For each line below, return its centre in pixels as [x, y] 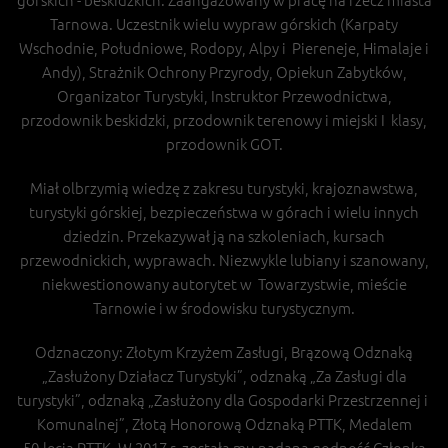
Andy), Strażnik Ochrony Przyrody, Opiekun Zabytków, [224, 71]
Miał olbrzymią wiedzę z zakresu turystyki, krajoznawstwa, [224, 187]
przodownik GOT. [224, 143]
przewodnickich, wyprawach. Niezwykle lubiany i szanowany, [224, 259]
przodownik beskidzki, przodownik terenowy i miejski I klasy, [224, 119]
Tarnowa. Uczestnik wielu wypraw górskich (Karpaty [224, 23]
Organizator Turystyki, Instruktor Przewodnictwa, [224, 95]
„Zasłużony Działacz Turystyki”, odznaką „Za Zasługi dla [224, 375]
